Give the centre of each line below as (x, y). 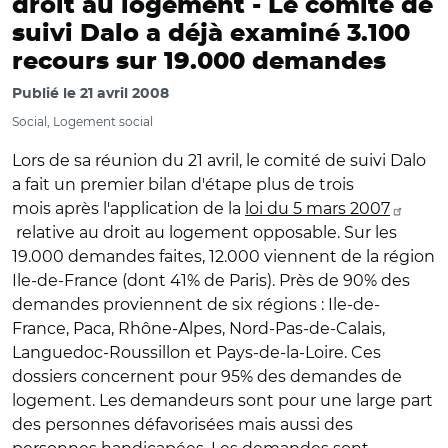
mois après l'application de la (128, 208)
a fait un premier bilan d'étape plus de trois (183, 184)
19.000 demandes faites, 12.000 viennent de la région (223, 256)
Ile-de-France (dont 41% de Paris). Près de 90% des (211, 280)
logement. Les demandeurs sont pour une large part (222, 400)
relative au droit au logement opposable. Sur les (204, 232)
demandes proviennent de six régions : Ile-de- (196, 304)
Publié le (46, 94)
